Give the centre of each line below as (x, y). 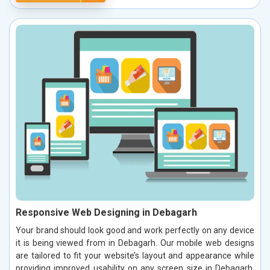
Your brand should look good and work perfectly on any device (135, 230)
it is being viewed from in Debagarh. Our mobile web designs (135, 243)
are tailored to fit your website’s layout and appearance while (135, 255)
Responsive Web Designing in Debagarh (106, 212)
